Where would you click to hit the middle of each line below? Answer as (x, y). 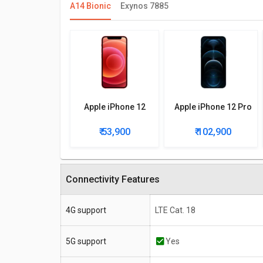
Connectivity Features (116, 180)
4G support (86, 210)
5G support (86, 242)
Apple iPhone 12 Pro (213, 107)
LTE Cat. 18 (175, 210)
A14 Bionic (90, 6)
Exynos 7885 (144, 6)
